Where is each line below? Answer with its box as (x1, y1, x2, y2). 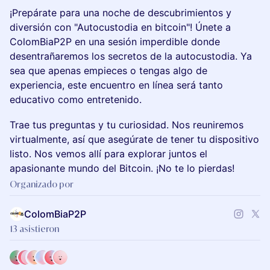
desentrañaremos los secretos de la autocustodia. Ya (10, 50, 252, 62)
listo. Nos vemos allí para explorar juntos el (10, 148, 207, 160)
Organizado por (10, 178, 74, 190)
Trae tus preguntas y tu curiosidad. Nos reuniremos (10, 119, 243, 131)
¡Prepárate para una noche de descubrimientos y (10, 7, 231, 19)
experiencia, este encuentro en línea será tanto (10, 79, 223, 91)
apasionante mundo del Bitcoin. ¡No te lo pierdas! (10, 162, 234, 174)
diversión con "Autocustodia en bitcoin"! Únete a (10, 21, 231, 33)
